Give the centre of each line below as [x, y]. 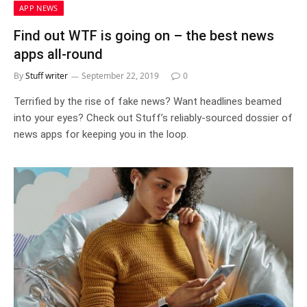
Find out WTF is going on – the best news [144, 35]
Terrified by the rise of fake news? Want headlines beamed [148, 101]
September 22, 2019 [120, 75]
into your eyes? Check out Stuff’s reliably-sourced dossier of [153, 118]
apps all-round [58, 54]
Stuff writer [47, 75]
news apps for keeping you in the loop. [101, 134]
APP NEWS [39, 8]
